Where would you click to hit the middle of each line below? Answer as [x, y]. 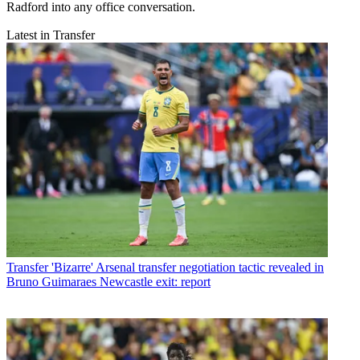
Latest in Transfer [51, 35]
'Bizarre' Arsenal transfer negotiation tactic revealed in [188, 268]
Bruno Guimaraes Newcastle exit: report [108, 282]
